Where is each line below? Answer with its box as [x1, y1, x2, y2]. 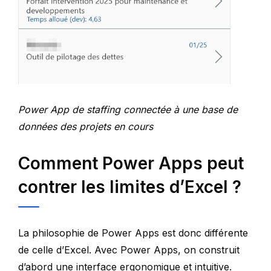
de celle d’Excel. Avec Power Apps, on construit [18, 243, 240, 256]
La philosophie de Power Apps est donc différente [18, 226, 248, 239]
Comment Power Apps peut [18, 152, 244, 174]
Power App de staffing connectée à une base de [18, 103, 238, 116]
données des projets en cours [18, 120, 153, 132]
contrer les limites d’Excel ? [18, 176, 241, 197]
